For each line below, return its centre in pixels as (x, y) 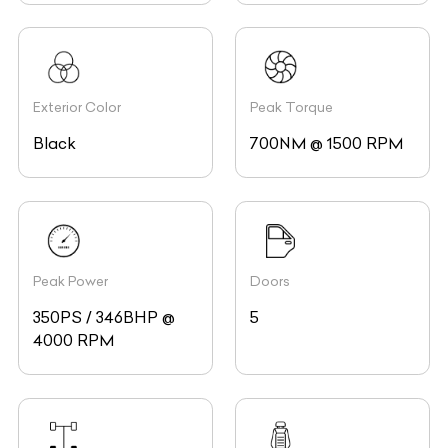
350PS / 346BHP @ (104, 317)
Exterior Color (77, 108)
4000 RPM (73, 340)
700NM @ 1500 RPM (327, 144)
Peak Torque (292, 108)
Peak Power (70, 281)
